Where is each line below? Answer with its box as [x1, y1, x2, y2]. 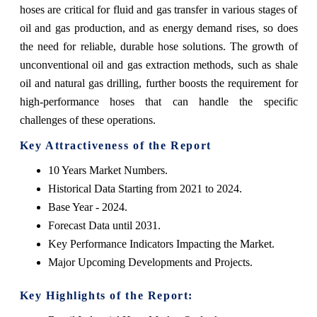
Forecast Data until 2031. [47, 219, 161, 231]
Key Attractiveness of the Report [19, 139, 212, 151]
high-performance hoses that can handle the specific [19, 95, 298, 108]
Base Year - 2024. [47, 200, 127, 213]
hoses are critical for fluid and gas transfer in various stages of [19, 3, 298, 16]
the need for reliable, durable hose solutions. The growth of [19, 40, 298, 52]
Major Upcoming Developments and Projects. [47, 255, 253, 268]
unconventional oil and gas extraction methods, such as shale [19, 58, 298, 71]
